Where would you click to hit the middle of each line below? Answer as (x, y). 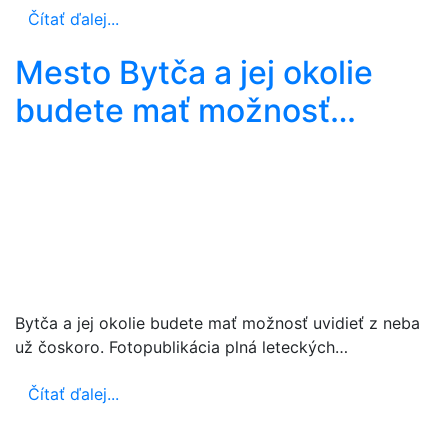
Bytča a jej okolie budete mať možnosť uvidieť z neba (217, 322)
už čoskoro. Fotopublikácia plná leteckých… (181, 346)
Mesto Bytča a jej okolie (194, 72)
